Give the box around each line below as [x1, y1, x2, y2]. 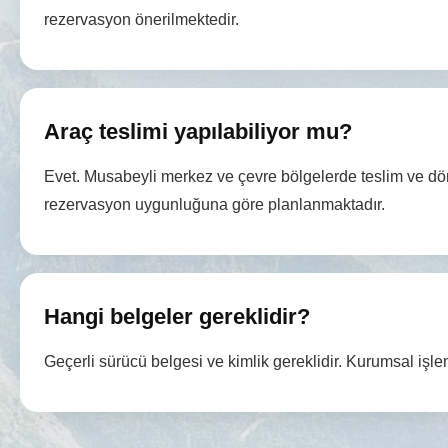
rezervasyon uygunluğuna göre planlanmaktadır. [44, 195, 385, 213]
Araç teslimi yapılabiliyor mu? [44, 118, 352, 144]
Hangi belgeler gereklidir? [44, 303, 310, 329]
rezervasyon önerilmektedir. [44, 10, 239, 28]
